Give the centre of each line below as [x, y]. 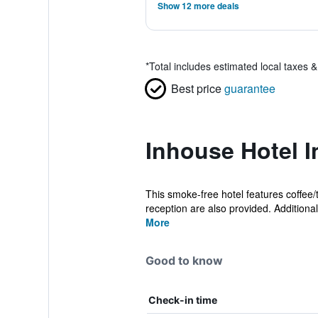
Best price [196, 88]
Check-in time [182, 300]
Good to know [184, 261]
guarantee [250, 88]
